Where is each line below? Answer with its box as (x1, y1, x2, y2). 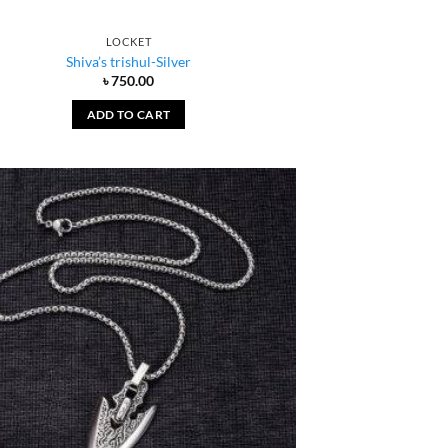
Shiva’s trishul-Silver (66, 52, 191, 70)
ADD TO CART (86, 107, 171, 121)
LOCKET (105, 35, 152, 49)
